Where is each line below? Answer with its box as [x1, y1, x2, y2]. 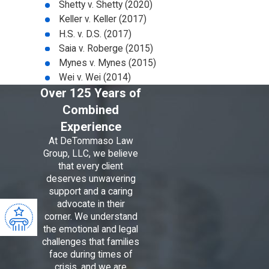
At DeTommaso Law [48, 136, 133, 147]
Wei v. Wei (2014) [59, 71, 131, 83]
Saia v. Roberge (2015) [59, 43, 154, 54]
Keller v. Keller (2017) [59, 14, 147, 25]
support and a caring [49, 186, 133, 198]
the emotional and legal [43, 224, 139, 235]
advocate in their [56, 199, 125, 210]
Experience [60, 119, 121, 134]
